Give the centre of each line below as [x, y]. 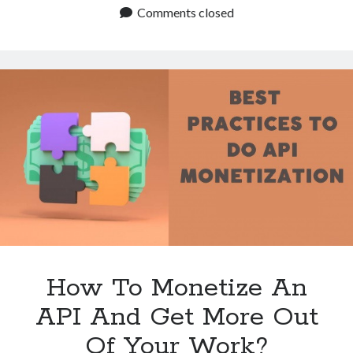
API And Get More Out [176, 317]
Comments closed [185, 12]
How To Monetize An [176, 288]
